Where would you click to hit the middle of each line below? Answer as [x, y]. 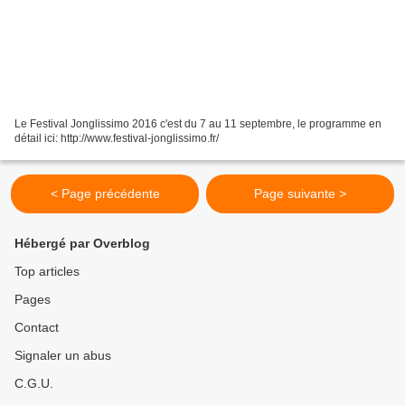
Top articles [47, 271]
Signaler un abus [63, 355]
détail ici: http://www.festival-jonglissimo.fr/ [117, 138]
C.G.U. [34, 383]
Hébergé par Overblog [82, 243]
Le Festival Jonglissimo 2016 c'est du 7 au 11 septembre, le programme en [198, 123]
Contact [37, 327]
